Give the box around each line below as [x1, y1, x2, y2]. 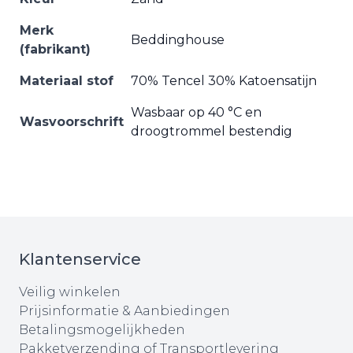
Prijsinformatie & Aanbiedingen [19, 303, 230, 318]
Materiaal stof [20, 73, 113, 88]
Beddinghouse [131, 32, 225, 47]
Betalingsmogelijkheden [19, 322, 185, 337]
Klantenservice [19, 250, 141, 269]
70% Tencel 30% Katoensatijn [131, 73, 317, 88]
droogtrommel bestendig [131, 124, 292, 139]
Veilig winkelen [19, 284, 121, 299]
